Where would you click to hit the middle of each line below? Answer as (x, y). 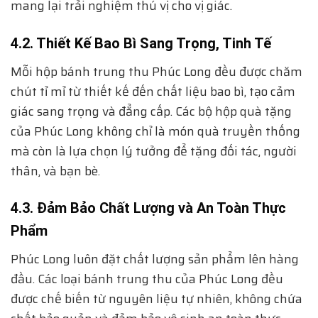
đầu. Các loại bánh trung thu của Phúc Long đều (147, 279)
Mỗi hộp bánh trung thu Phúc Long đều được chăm (157, 71)
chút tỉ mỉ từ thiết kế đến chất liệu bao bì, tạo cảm (153, 91)
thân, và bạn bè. (55, 171)
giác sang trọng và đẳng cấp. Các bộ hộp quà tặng (151, 111)
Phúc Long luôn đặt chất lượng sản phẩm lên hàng (155, 259)
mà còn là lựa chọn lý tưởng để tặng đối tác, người (154, 151)
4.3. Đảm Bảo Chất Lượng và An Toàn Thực (148, 208)
